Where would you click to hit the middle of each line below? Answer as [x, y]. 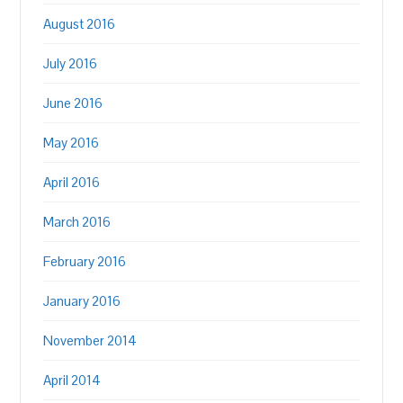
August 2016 [80, 24]
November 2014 [90, 340]
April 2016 [72, 182]
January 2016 [82, 301]
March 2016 [77, 222]
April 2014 [72, 380]
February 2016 [85, 261]
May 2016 [72, 143]
